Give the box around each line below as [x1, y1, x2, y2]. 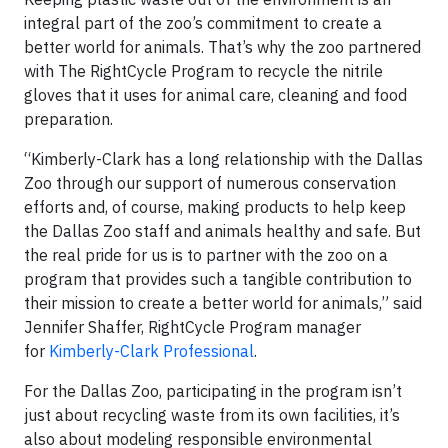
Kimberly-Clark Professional [49, 341, 254, 362]
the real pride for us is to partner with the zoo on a [24, 245, 388, 266]
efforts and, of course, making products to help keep [24, 197, 406, 218]
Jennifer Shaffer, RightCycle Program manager [24, 317, 361, 338]
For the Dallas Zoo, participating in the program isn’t [24, 381, 402, 402]
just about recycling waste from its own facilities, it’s [24, 405, 400, 426]
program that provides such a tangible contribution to [24, 269, 412, 290]
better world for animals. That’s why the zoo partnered [24, 37, 421, 58]
